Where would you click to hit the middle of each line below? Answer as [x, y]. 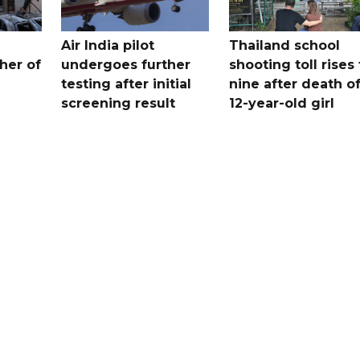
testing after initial [127, 84]
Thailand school [284, 45]
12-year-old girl [281, 103]
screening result [119, 103]
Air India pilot [108, 45]
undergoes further [126, 64]
